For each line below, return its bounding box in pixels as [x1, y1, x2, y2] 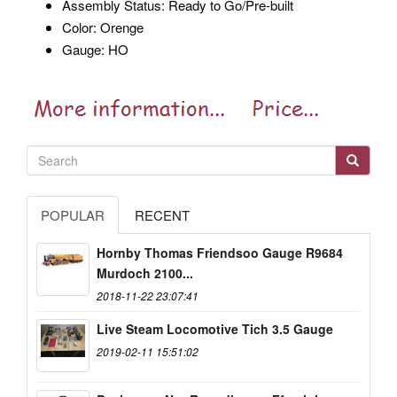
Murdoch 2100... [97, 263, 193, 282]
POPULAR [41, 205, 105, 224]
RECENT [135, 205, 190, 224]
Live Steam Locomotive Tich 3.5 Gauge [97, 319, 333, 338]
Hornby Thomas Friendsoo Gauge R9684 [97, 243, 343, 261]
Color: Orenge [62, 18, 144, 37]
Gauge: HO [62, 40, 128, 59]
